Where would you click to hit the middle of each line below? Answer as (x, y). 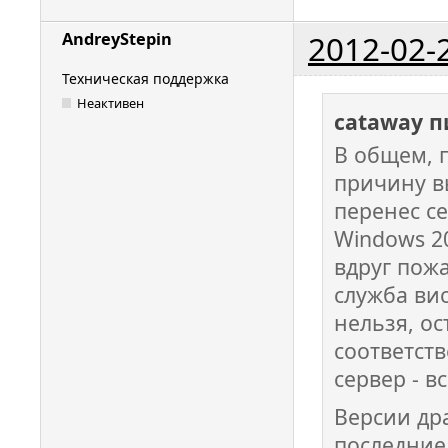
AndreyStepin (117, 38)
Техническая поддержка (145, 78)
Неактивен (111, 103)
